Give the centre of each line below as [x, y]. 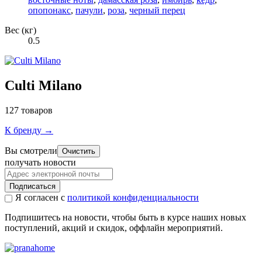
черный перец [157, 10]
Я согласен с [41, 197]
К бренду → [29, 130]
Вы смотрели [31, 150]
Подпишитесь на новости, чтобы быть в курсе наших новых [125, 217]
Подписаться [32, 186]
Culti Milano [43, 85]
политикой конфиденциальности [133, 197]
